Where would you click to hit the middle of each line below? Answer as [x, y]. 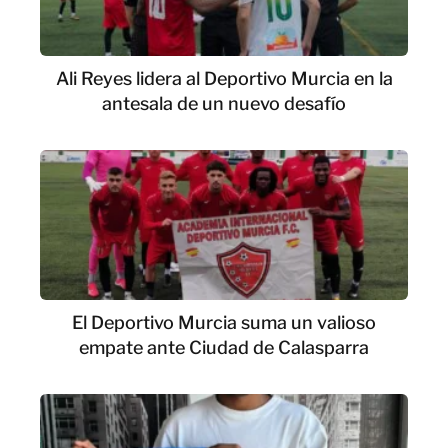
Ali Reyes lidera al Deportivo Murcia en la [224, 79]
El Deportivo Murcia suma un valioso [224, 322]
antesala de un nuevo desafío [224, 104]
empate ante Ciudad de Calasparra [224, 347]
